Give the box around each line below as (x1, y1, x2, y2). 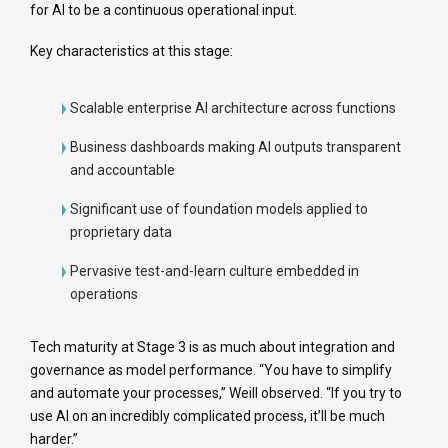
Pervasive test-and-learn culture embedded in (70, 263, 359, 280)
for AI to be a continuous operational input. (30, 2, 297, 19)
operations (70, 286, 138, 303)
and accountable (70, 162, 175, 179)
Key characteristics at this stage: (30, 43, 233, 60)
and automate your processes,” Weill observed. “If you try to (30, 385, 402, 402)
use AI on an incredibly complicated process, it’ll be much (30, 408, 385, 425)
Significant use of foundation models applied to (70, 201, 368, 218)
